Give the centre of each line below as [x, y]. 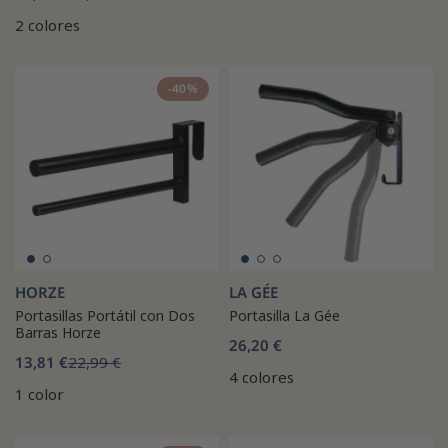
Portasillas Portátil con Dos [105, 315]
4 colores [261, 376]
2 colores [47, 24]
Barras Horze [58, 332]
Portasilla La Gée [284, 315]
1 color [39, 393]
